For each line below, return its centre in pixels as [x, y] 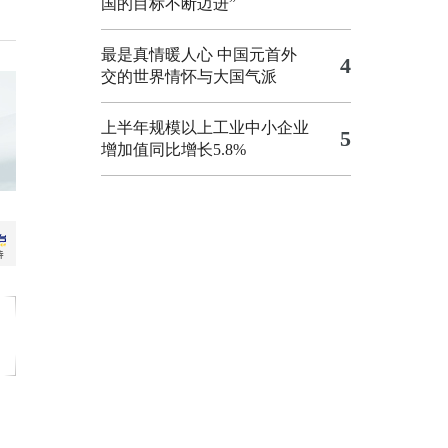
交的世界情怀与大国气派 [189, 76]
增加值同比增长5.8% [173, 149]
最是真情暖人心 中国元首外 [199, 54]
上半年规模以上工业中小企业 [205, 127]
